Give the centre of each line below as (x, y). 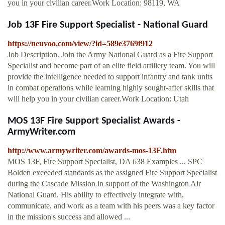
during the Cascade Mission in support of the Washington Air (104, 184)
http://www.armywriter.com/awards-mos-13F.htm (92, 151)
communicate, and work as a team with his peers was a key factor (111, 206)
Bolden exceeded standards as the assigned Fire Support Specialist (112, 173)
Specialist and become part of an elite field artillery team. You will (111, 66)
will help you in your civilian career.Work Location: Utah (98, 99)
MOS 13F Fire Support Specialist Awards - (94, 121)
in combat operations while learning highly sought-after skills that (111, 88)
